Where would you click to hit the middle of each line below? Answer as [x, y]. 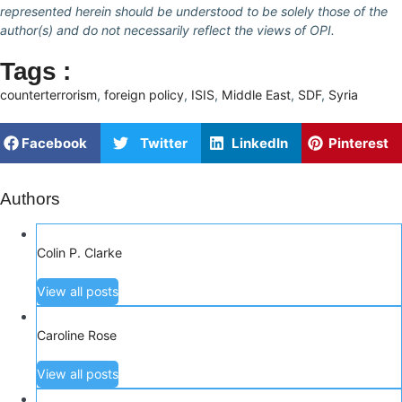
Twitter [164, 143]
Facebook [54, 143]
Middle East [256, 94]
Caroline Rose [77, 335]
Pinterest [358, 143]
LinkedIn [260, 143]
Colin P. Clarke [79, 252]
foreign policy [144, 94]
